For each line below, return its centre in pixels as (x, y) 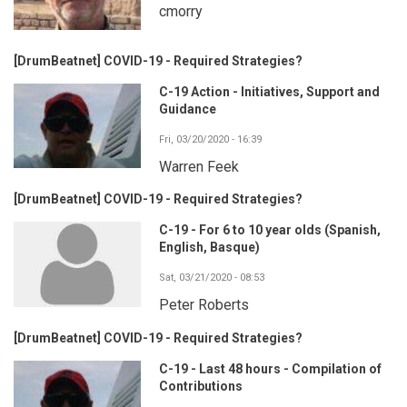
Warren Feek (199, 167)
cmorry (181, 12)
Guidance (188, 109)
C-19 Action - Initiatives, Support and (269, 92)
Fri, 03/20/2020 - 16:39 (210, 140)
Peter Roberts (204, 305)
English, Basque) (209, 248)
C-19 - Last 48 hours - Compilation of (270, 368)
